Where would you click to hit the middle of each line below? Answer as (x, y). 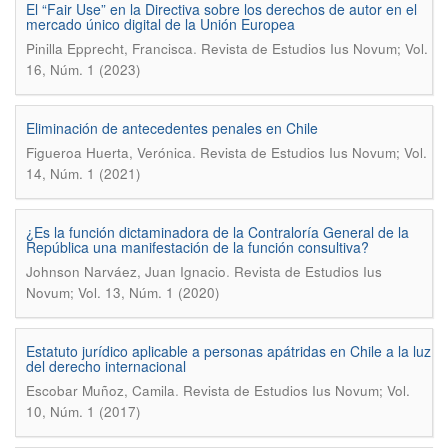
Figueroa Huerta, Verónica (109, 152)
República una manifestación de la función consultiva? (197, 247)
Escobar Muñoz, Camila (100, 390)
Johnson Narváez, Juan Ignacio (126, 271)
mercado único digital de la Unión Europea (160, 24)
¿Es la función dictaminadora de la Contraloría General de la (217, 232)
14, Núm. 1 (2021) (83, 173)
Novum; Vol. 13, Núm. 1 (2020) (123, 292)
